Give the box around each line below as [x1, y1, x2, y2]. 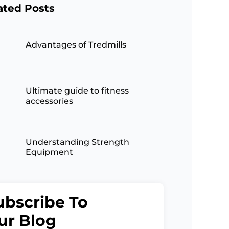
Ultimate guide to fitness [25, 86, 129, 96]
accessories [25, 96, 73, 106]
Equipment [25, 147, 73, 157]
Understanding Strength [25, 137, 129, 147]
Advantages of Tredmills [25, 40, 126, 50]
